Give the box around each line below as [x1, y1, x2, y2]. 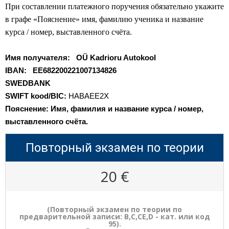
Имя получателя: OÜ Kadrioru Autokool [5, 53, 156, 62]
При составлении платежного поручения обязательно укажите [5, 2, 224, 11]
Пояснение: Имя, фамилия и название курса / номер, [5, 104, 203, 113]
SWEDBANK [5, 79, 51, 87]
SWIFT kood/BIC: [5, 91, 68, 100]
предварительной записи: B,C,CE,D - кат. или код [19, 211, 210, 221]
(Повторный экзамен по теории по [47, 204, 182, 214]
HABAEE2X [68, 91, 109, 100]
